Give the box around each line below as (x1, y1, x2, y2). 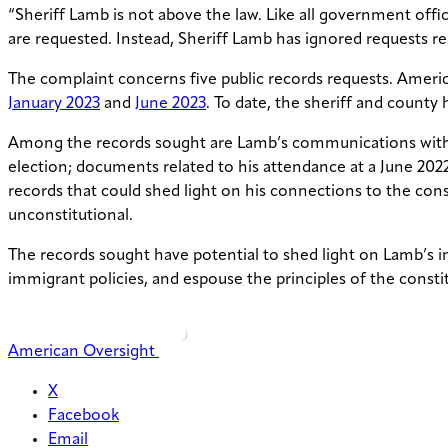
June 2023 (135, 96, 206, 113)
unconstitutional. (8, 208, 137, 225)
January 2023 (8, 96, 100, 113)
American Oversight (8, 344, 155, 361)
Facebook (48, 408, 119, 425)
